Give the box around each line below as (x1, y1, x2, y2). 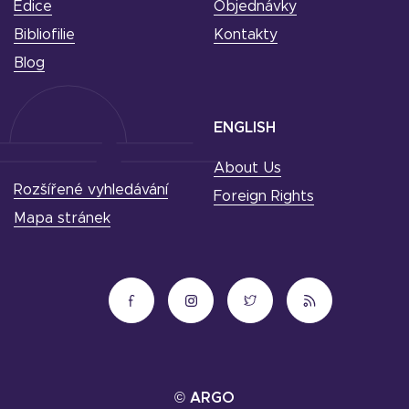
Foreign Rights (214, 189, 314, 204)
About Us (214, 161, 281, 176)
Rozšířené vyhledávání (14, 183, 168, 198)
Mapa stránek (14, 211, 110, 226)
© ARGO (174, 391, 235, 406)
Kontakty (214, 27, 278, 43)
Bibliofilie (14, 27, 75, 43)
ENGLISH (214, 121, 276, 136)
